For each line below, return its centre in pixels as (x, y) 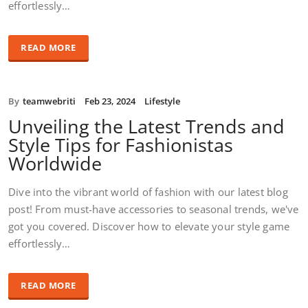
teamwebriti (49, 101)
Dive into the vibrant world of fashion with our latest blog (148, 191)
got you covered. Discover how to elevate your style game (149, 226)
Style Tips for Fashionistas (121, 144)
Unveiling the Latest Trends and (146, 126)
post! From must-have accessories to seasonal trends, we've (154, 209)
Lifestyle (162, 101)
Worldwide (55, 163)
